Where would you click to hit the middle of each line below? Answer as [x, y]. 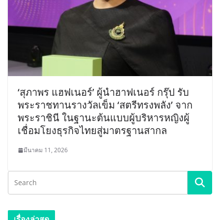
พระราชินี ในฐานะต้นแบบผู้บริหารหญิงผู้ [104, 118]
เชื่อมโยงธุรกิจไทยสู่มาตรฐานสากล [92, 131]
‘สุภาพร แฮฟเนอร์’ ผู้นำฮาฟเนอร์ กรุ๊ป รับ [103, 92]
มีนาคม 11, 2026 [46, 150]
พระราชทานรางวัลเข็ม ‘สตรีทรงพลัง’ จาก [105, 105]
